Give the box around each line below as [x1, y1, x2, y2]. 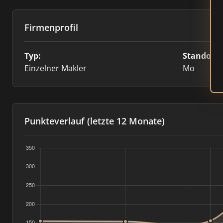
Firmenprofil [24, 21, 78, 33]
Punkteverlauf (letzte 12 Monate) [24, 115, 165, 127]
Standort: [182, 50, 221, 61]
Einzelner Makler [24, 63, 87, 74]
